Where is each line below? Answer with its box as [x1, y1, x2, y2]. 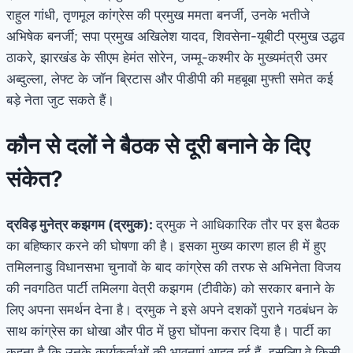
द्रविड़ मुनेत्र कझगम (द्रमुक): [6, 216, 156, 232]
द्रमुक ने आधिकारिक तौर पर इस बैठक [156, 216, 340, 232]
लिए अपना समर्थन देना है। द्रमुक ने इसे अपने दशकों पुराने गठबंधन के [6, 301, 338, 318]
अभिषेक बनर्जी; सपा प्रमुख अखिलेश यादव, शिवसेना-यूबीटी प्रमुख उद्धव [6, 28, 344, 45]
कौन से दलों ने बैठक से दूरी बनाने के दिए [6, 132, 310, 160]
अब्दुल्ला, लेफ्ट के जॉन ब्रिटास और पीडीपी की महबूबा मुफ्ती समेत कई [6, 71, 333, 87]
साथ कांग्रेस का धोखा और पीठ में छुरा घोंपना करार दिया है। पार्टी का [6, 322, 331, 339]
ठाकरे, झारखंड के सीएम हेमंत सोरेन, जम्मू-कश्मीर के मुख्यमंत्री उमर [6, 50, 327, 66]
